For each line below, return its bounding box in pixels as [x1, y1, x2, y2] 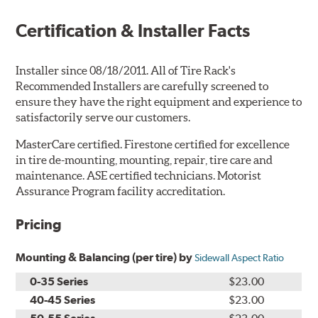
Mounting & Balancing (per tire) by [16, 251, 195, 265]
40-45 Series [30, 293, 96, 307]
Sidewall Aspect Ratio [194, 252, 285, 264]
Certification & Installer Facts [16, 20, 251, 42]
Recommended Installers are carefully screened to [16, 79, 269, 93]
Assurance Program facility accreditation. [16, 185, 226, 198]
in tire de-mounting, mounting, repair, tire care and [16, 153, 273, 167]
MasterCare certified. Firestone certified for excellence [16, 138, 290, 151]
